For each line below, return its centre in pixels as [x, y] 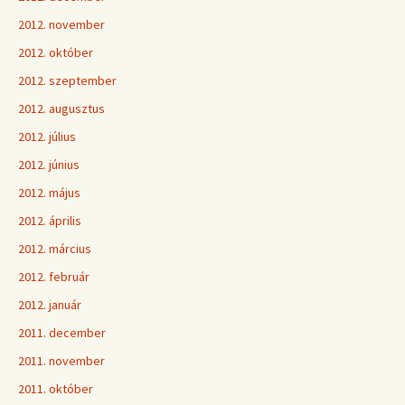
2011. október [56, 389]
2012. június [49, 165]
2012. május [49, 193]
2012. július [47, 137]
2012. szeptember [67, 80]
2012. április [50, 221]
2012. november [61, 24]
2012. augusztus [61, 108]
